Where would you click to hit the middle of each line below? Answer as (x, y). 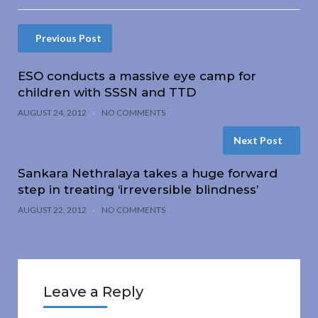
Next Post (258, 141)
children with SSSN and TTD (107, 93)
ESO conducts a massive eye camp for (137, 76)
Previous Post (68, 38)
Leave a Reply (93, 292)
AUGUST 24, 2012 (52, 113)
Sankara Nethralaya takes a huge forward (148, 174)
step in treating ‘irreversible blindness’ (138, 190)
